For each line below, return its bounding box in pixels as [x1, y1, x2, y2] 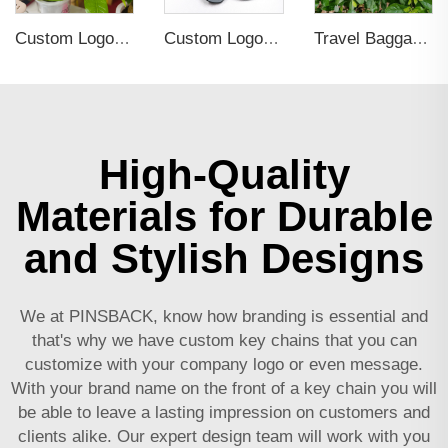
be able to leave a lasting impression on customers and [18, 402, 430, 422]
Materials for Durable [15, 192, 433, 240]
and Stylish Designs [24, 234, 424, 282]
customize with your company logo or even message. [25, 354, 423, 374]
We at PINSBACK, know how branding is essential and [20, 306, 428, 326]
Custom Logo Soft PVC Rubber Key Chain [114, 29, 130, 47]
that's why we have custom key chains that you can [31, 330, 417, 350]
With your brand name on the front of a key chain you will [11, 378, 437, 398]
